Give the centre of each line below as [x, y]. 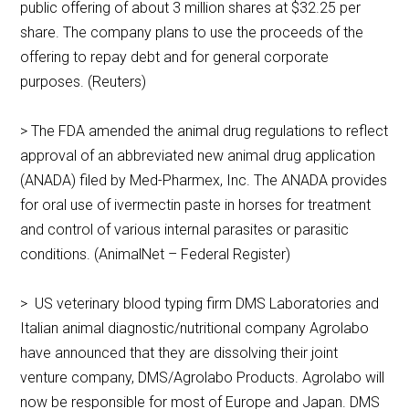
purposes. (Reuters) [87, 82]
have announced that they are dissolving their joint [179, 353]
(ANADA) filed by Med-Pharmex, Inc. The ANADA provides [204, 181]
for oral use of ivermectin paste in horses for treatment [196, 205]
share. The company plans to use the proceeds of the [192, 33]
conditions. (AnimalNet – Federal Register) [159, 255]
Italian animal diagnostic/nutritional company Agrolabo [195, 329]
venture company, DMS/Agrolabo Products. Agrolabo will [203, 378]
